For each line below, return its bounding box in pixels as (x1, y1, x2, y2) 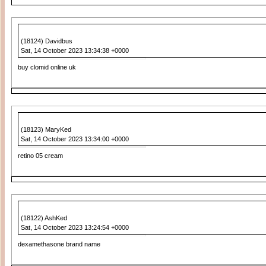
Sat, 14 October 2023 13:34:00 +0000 (20, 135, 129, 142)
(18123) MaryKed (20, 126, 71, 133)
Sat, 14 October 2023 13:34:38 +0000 (20, 47, 129, 54)
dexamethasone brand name (17, 240, 100, 248)
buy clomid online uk (17, 64, 76, 71)
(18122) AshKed (20, 214, 67, 221)
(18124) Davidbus (20, 37, 72, 45)
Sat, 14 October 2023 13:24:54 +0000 (20, 224, 129, 231)
